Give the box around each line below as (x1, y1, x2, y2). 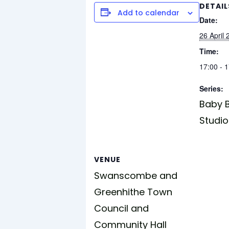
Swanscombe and (94, 169, 177, 182)
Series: (199, 83, 223, 94)
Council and (94, 201, 149, 215)
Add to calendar (118, 7, 179, 18)
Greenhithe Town (94, 185, 172, 198)
